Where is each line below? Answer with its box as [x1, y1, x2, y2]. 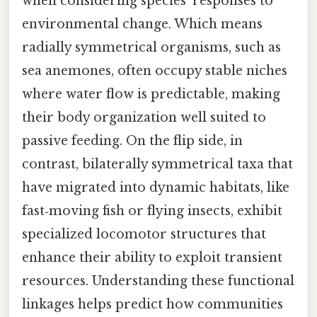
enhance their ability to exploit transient [22, 249, 282, 265]
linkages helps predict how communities [22, 296, 283, 312]
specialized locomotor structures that [22, 226, 266, 242]
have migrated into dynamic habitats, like [22, 179, 289, 195]
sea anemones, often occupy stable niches [22, 62, 287, 79]
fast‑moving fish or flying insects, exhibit [22, 202, 282, 219]
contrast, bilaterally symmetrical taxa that [22, 156, 293, 172]
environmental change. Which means [22, 16, 263, 32]
